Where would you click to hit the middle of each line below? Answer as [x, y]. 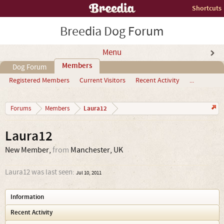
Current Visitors [102, 80]
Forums [21, 108]
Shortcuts [207, 8]
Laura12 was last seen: [40, 172]
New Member [27, 150]
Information [27, 197]
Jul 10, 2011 [89, 173]
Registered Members [39, 80]
